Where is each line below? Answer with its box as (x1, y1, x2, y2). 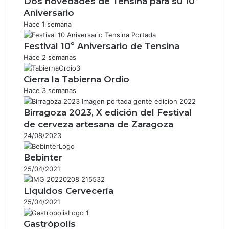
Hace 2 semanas (24, 53, 76, 61)
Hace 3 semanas (24, 86, 76, 95)
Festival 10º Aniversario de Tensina (24, 40, 179, 51)
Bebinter (24, 152, 62, 163)
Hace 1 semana (24, 19, 72, 28)
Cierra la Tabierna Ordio (24, 74, 129, 84)
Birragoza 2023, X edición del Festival (24, 107, 192, 118)
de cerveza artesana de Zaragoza (24, 119, 173, 129)
